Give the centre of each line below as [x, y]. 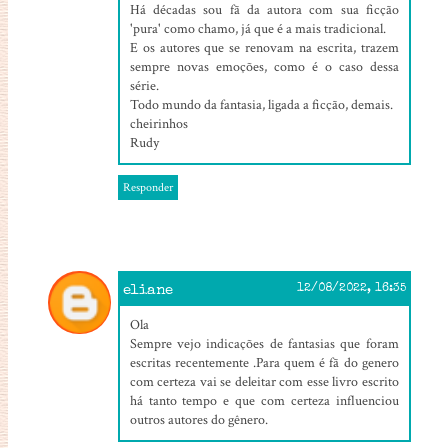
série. [144, 85]
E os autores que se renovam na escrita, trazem [264, 47]
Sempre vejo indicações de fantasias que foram [264, 343]
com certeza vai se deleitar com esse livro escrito [264, 381]
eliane [147, 290]
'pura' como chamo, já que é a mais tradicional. [257, 28]
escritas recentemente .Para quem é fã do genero [264, 362]
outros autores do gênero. [198, 419]
